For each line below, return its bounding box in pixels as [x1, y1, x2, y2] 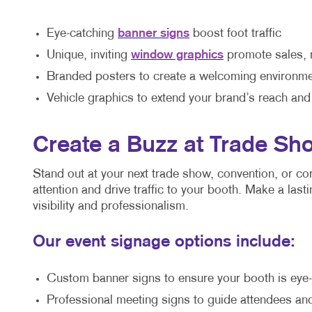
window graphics [131, 49, 224, 61]
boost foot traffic [193, 28, 281, 40]
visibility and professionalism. [33, 201, 189, 213]
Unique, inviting [47, 49, 131, 62]
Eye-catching [47, 28, 118, 40]
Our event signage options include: [33, 235, 295, 250]
